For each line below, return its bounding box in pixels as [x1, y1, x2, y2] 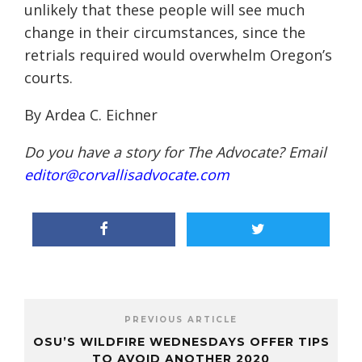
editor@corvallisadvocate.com [24, 165, 229, 185]
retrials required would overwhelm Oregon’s [24, 45, 332, 65]
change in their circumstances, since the [24, 23, 305, 43]
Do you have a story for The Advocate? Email [24, 142, 326, 162]
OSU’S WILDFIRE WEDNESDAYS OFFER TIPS [32, 335, 330, 350]
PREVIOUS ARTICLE [124, 314, 238, 326]
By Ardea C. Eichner [24, 105, 158, 125]
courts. [24, 68, 73, 88]
